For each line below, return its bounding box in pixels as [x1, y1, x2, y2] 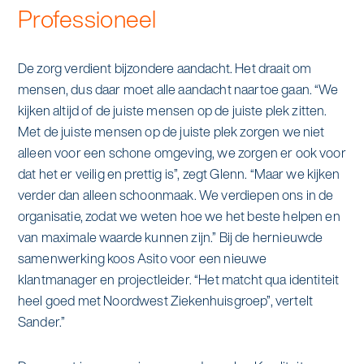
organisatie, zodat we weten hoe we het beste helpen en [17, 206, 340, 226]
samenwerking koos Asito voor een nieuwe [17, 248, 267, 268]
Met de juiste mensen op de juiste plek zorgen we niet [17, 121, 325, 141]
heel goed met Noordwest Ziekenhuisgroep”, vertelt [17, 290, 313, 310]
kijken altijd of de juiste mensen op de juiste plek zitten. [17, 100, 327, 120]
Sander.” [17, 311, 66, 331]
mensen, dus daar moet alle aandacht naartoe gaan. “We [17, 79, 339, 99]
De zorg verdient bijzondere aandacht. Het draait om [17, 58, 312, 78]
